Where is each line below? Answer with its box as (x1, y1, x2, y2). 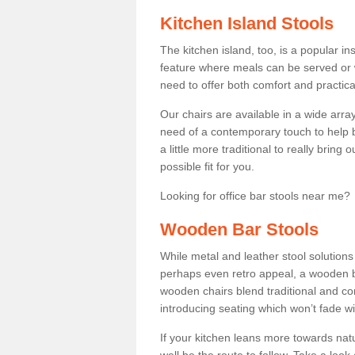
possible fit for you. (160, 160, 258, 173)
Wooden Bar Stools (160, 219, 319, 239)
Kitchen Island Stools (160, 13, 334, 33)
